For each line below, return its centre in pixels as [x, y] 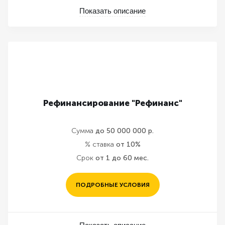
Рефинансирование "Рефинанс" [113, 103]
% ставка [99, 144]
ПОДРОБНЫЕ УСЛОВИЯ [113, 185]
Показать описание [113, 11]
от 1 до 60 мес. [122, 158]
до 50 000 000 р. [125, 131]
